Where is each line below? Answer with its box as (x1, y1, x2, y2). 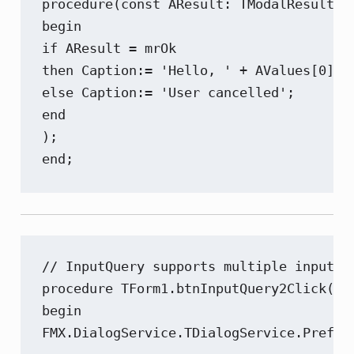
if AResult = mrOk (42, 40, 177, 56)
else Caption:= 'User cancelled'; (42, 85, 296, 100)
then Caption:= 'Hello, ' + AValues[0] (42, 62, 335, 78)
